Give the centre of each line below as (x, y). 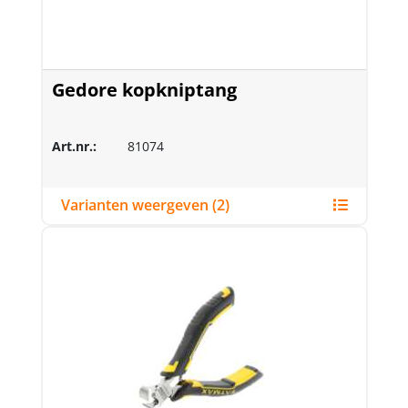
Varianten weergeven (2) (220, 205)
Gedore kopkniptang (144, 89)
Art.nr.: (74, 146)
